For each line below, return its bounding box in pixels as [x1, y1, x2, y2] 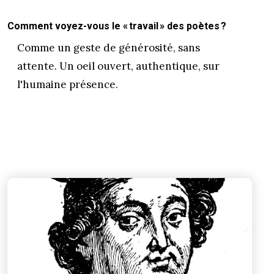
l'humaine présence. [17, 78, 120, 91]
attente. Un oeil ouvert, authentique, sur [17, 59, 220, 73]
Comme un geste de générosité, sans [17, 41, 200, 54]
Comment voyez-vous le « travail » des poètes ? [7, 20, 226, 32]
